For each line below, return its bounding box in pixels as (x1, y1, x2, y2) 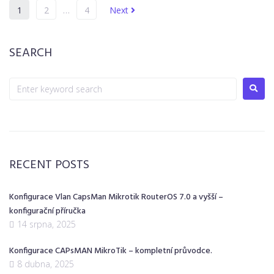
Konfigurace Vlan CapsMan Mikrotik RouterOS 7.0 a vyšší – (9, 190, 223, 204)
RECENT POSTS (9, 155, 89, 175)
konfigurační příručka (9, 204, 86, 218)
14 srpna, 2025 (17, 218, 76, 230)
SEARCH (9, 43, 52, 63)
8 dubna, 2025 (17, 257, 74, 270)
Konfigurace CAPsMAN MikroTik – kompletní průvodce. (9, 243, 212, 258)
